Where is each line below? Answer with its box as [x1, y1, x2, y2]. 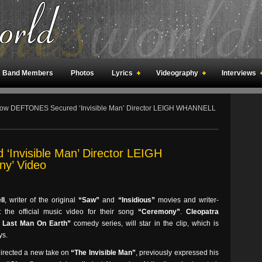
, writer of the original [4, 196, 79, 204]
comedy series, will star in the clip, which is [71, 219, 219, 227]
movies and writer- [154, 196, 219, 204]
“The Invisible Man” [71, 249, 136, 257]
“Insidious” [118, 196, 155, 204]
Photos [71, 69, 94, 77]
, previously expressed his [136, 249, 219, 257]
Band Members [2, 69, 53, 77]
